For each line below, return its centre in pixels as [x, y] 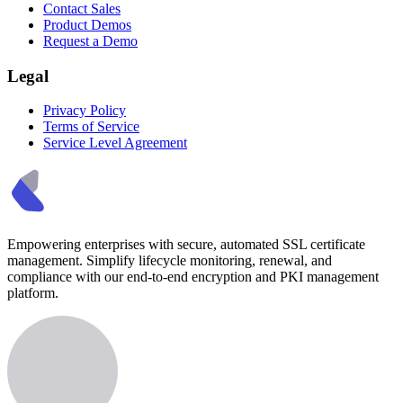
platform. [33, 293]
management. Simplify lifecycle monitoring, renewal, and [170, 261]
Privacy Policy [85, 111]
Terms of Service [91, 127]
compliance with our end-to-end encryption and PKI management [193, 277]
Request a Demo [90, 40]
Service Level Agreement [115, 143]
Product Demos [87, 24]
